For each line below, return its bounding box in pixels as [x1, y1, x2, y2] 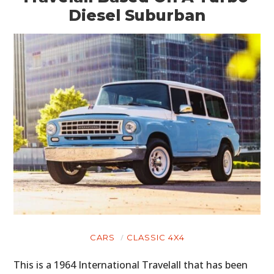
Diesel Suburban [68, 6, 206, 24]
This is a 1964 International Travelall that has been [13, 257, 248, 272]
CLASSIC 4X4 [126, 232, 185, 242]
